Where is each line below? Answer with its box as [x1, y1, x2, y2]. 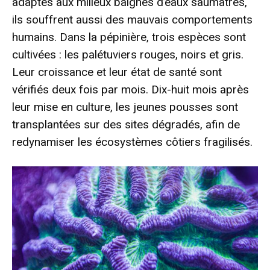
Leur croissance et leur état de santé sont [12, 64, 222, 79]
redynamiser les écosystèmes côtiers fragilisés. [12, 134, 253, 149]
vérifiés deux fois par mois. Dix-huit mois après [12, 82, 249, 96]
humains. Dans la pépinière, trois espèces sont [12, 30, 246, 44]
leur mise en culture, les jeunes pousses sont [12, 99, 238, 114]
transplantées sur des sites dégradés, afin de [12, 117, 240, 131]
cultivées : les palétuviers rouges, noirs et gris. [12, 47, 243, 61]
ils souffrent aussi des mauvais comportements [12, 12, 253, 27]
